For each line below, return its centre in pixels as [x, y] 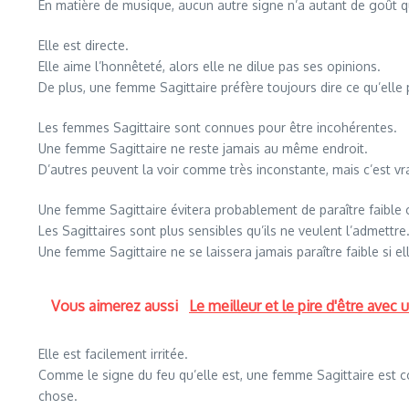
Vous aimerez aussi [116, 306]
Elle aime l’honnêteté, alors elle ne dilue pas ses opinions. [210, 66]
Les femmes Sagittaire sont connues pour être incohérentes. [218, 127]
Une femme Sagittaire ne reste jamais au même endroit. [203, 148]
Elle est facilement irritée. [113, 354]
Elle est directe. [84, 45]
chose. [58, 396]
